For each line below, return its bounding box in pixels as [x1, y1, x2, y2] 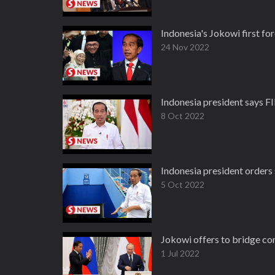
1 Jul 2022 [161, 248, 199, 258]
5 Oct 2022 [161, 179, 204, 190]
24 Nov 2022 [161, 42, 209, 52]
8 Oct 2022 [161, 110, 204, 121]
